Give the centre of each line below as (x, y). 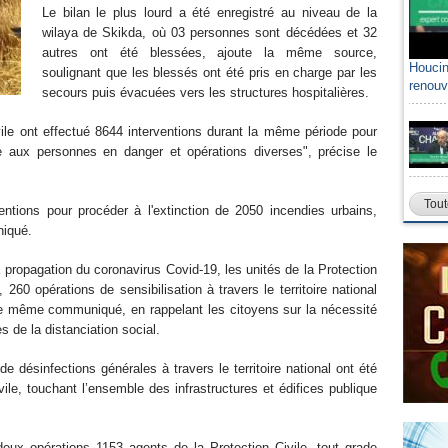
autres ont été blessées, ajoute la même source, (209, 52)
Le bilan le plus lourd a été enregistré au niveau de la (209, 12)
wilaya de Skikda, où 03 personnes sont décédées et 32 (209, 32)
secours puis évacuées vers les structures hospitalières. (209, 92)
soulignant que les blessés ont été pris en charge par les (209, 72)
